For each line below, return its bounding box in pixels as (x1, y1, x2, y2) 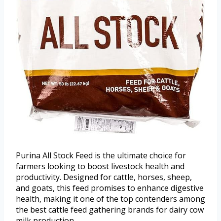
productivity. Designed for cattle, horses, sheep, (16, 171, 192, 183)
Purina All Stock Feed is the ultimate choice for (16, 149, 186, 161)
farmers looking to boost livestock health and (16, 160, 184, 172)
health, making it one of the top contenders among (16, 193, 205, 204)
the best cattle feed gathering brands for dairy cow (16, 204, 204, 215)
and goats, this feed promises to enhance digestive (16, 182, 204, 193)
